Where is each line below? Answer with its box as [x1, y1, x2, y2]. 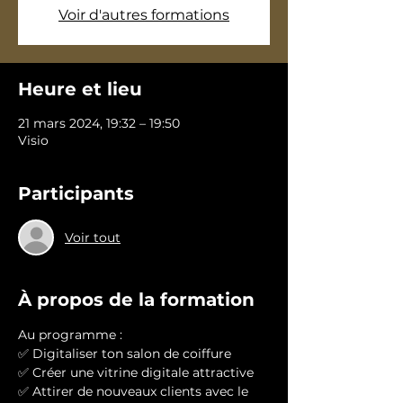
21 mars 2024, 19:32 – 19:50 [18, 115, 180, 131]
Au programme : [18, 327, 126, 343]
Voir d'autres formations [58, 6, 229, 23]
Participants [18, 183, 134, 204]
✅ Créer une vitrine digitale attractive [18, 364, 254, 381]
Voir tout [65, 228, 121, 246]
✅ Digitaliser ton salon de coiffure [18, 345, 231, 362]
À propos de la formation [18, 289, 255, 310]
